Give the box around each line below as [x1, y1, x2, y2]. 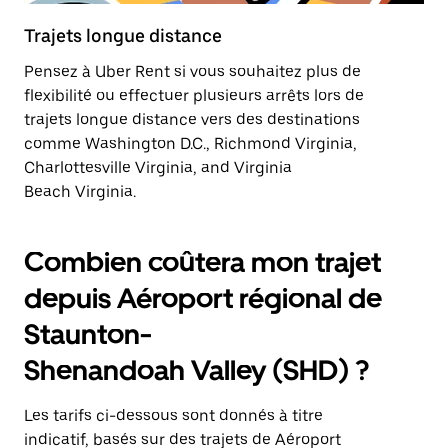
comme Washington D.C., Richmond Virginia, [24, 134, 357, 153]
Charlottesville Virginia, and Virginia [24, 158, 292, 177]
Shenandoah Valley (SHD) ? [24, 353, 369, 387]
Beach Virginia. [24, 182, 136, 201]
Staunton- [24, 317, 152, 351]
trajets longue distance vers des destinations [24, 110, 360, 129]
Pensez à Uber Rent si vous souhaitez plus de [24, 62, 361, 81]
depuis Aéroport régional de [24, 281, 382, 315]
